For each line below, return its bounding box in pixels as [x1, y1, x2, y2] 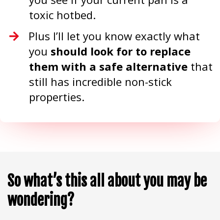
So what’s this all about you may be [7, 172, 207, 190]
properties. [29, 89, 84, 104]
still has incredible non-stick [29, 74, 172, 89]
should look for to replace [51, 44, 191, 58]
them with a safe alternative [29, 59, 188, 74]
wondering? [7, 191, 74, 209]
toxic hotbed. [29, 7, 96, 22]
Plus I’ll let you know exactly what [28, 28, 200, 43]
